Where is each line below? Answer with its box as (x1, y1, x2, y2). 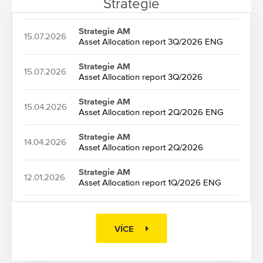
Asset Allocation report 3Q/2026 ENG (79, 36, 223, 47)
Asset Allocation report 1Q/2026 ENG (79, 177, 221, 188)
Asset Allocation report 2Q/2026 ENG (79, 107, 224, 117)
